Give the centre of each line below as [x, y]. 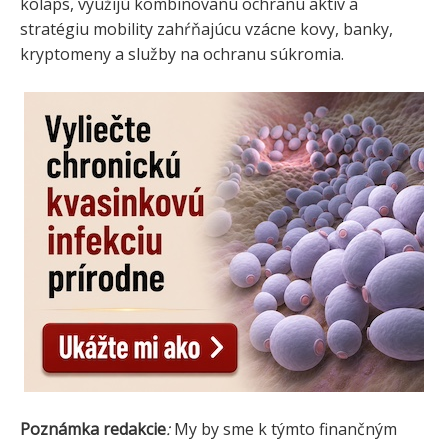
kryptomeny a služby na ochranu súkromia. [182, 54]
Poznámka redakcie [93, 429]
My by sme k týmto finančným [283, 429]
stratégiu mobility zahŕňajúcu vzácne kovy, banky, [206, 29]
